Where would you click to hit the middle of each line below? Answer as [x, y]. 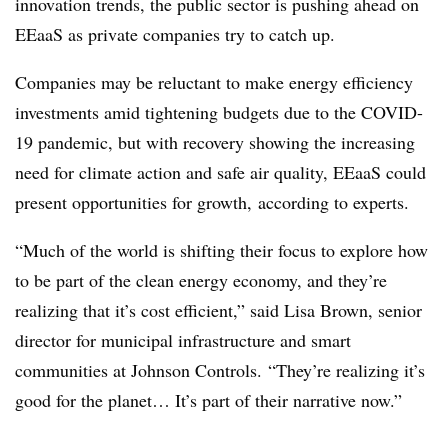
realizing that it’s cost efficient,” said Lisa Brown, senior [218, 310]
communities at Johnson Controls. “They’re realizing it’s [220, 370]
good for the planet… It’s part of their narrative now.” [208, 400]
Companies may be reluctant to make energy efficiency [214, 82]
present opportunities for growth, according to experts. [215, 202]
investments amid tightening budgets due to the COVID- [219, 112]
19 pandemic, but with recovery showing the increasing [215, 142]
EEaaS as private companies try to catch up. [175, 34]
